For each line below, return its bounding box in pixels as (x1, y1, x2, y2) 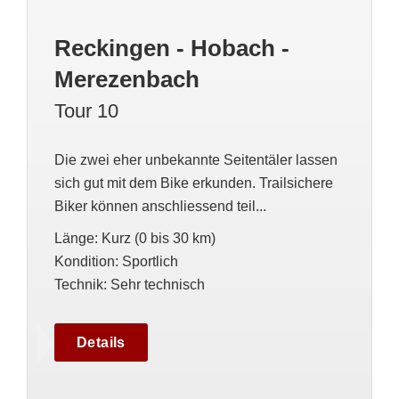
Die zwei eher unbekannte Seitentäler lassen (54, 152, 338, 167)
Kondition (54, 254, 115, 269)
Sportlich (122, 254, 178, 269)
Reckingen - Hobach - (54, 35, 289, 61)
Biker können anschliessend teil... (54, 199, 266, 214)
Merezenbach (54, 66, 199, 93)
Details (77, 335, 126, 350)
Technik (54, 277, 103, 292)
